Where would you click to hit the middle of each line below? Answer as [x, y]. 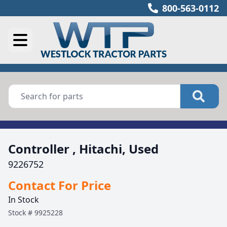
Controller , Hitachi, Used [83, 149]
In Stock [24, 200]
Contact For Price [60, 185]
